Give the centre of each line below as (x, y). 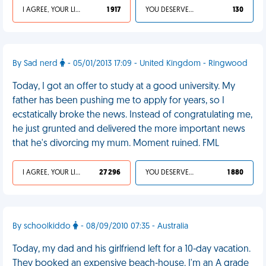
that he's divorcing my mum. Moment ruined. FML (116, 144)
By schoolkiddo (43, 227)
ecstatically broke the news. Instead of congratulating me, (132, 115)
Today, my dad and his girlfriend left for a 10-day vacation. (132, 249)
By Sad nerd (36, 64)
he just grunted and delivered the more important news (129, 129)
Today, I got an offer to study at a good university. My (124, 87)
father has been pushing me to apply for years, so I (118, 101)
